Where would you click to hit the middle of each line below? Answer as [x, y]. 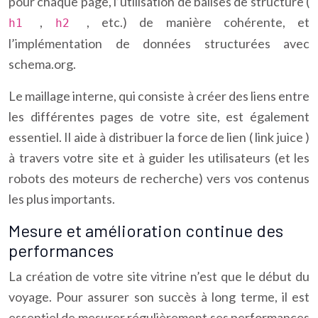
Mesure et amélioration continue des [146, 230]
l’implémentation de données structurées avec [159, 43]
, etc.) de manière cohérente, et [198, 22]
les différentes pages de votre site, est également [159, 116]
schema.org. [42, 64]
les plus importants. [62, 199]
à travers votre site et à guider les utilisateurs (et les [159, 158]
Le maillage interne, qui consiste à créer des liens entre [159, 96]
